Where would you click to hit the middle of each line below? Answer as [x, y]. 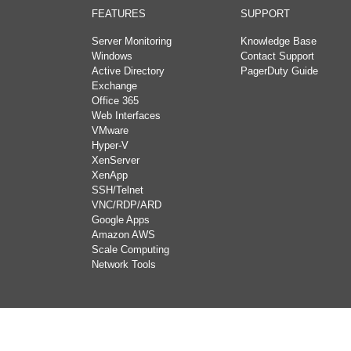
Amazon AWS [123, 235]
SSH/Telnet [118, 190]
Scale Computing [130, 250]
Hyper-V [110, 145]
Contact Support [277, 56]
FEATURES [119, 14]
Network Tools [124, 264]
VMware [110, 130]
